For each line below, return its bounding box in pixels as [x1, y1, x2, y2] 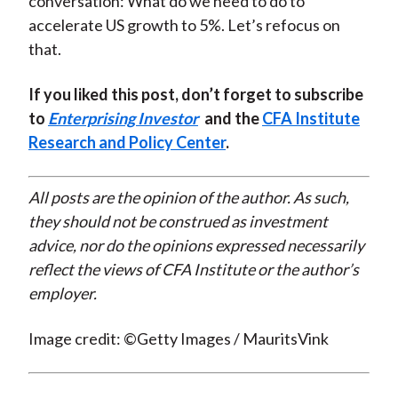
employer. [28, 283, 97, 304]
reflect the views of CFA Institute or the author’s [28, 259, 359, 280]
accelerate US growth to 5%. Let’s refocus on [28, 15, 340, 36]
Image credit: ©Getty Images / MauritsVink [28, 329, 329, 349]
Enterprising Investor [47, 108, 198, 129]
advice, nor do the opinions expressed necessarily [28, 235, 364, 256]
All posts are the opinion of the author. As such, [28, 187, 349, 208]
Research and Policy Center [28, 132, 226, 153]
